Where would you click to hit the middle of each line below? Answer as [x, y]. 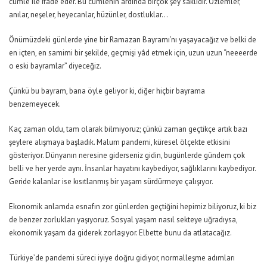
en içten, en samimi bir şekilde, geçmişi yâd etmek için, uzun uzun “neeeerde [133, 52]
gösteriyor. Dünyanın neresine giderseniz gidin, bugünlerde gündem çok [127, 155]
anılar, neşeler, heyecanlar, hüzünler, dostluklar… [89, 14]
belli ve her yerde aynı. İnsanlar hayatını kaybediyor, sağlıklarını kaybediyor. [132, 168]
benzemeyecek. [35, 104]
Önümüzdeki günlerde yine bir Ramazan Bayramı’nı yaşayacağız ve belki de [133, 39]
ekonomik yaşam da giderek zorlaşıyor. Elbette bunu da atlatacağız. [120, 232]
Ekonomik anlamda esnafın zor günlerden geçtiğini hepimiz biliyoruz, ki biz [133, 206]
